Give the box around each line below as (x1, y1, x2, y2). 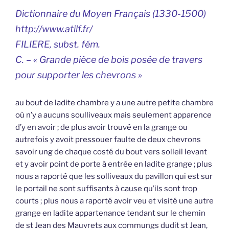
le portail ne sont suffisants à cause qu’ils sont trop (15, 184, 197, 193)
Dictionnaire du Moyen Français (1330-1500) (15, 8, 206, 19)
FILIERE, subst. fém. (15, 38, 100, 50)
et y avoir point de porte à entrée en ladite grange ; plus (15, 159, 212, 169)
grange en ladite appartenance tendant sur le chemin (15, 208, 205, 218)
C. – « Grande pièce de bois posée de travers (15, 54, 202, 65)
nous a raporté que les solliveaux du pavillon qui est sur (15, 171, 213, 181)
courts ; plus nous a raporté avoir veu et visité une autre (15, 196, 214, 205)
